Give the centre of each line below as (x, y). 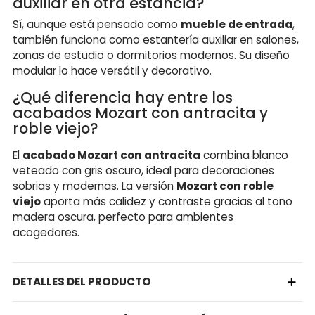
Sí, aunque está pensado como (97, 24)
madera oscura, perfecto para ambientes (123, 217)
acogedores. (46, 232)
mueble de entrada (237, 24)
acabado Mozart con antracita (111, 155)
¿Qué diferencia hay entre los (123, 97)
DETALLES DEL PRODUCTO (82, 282)
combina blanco (244, 155)
